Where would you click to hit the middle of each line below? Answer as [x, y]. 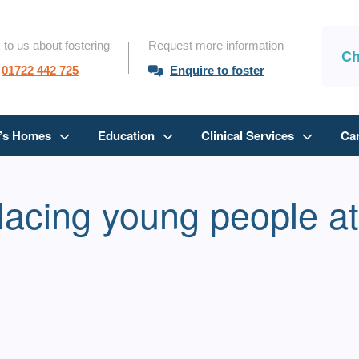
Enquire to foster [217, 71]
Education [126, 136]
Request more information [216, 46]
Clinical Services [247, 136]
